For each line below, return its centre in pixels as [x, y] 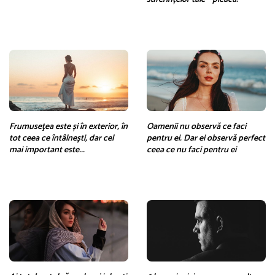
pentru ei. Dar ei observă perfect [206, 138]
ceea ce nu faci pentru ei [192, 150]
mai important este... [47, 150]
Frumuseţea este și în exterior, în [68, 126]
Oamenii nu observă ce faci [196, 126]
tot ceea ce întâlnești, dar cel [61, 138]
